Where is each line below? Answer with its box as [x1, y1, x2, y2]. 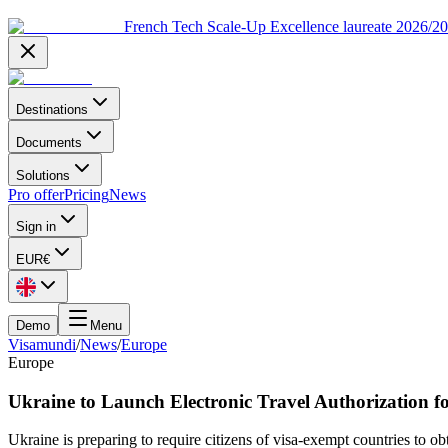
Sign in [16, 219, 56, 234]
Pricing [64, 186, 109, 203]
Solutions [16, 168, 70, 183]
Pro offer [8, 186, 64, 203]
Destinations [16, 102, 88, 117]
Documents [16, 135, 82, 150]
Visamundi [8, 336, 76, 353]
